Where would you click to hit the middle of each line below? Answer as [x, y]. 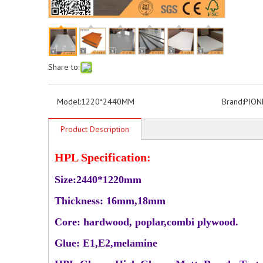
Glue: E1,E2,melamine [107, 243]
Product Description [95, 129]
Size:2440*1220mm [98, 180]
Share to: [64, 67]
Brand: [232, 102]
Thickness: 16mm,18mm [110, 201]
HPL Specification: [104, 157]
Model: [69, 102]
